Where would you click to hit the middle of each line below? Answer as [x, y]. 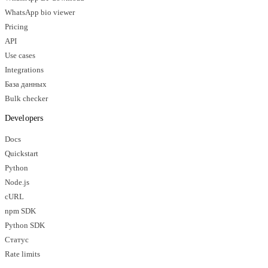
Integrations [24, 70]
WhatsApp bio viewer [40, 12]
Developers [24, 118]
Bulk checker [26, 98]
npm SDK [20, 211]
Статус [17, 240]
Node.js [17, 182]
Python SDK [25, 225]
